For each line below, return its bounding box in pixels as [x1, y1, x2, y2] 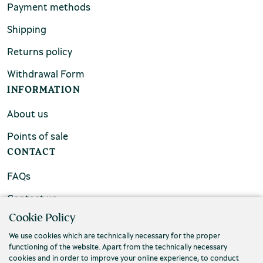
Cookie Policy [9, 210, 75, 224]
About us [7, 107, 48, 121]
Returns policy [7, 45, 72, 59]
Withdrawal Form [7, 67, 85, 81]
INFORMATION [7, 84, 80, 96]
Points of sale [7, 129, 68, 143]
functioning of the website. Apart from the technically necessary [9, 241, 227, 252]
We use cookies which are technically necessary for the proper [9, 230, 220, 241]
